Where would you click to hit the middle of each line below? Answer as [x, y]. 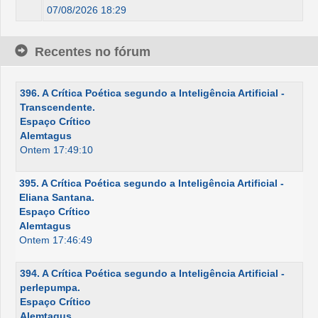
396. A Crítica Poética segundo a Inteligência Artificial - [152, 93]
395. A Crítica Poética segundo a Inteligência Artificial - [152, 183]
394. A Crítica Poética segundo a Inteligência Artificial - [152, 273]
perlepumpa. [50, 287]
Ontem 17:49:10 [56, 150]
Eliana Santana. [57, 197]
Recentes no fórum [93, 52]
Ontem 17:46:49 [56, 240]
